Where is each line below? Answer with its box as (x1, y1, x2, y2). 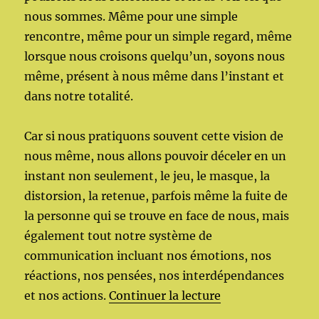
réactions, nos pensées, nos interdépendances (24, 268, 285, 283)
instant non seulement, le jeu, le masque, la (24, 168, 271, 183)
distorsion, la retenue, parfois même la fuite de (24, 188, 288, 203)
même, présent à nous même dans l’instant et (24, 68, 285, 83)
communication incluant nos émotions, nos (24, 248, 272, 263)
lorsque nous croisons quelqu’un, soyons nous (24, 48, 286, 63)
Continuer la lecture (109, 288, 221, 303)
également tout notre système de (24, 228, 213, 243)
